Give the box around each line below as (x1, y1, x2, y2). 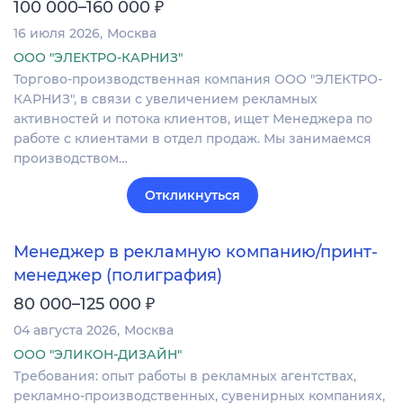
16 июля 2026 (13, 24, 100, 41)
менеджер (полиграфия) (13, 265, 222, 286)
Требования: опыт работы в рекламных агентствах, (13, 368, 356, 385)
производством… (13, 149, 128, 166)
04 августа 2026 (13, 322, 117, 339)
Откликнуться (145, 186, 240, 203)
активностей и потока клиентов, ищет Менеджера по (13, 110, 372, 127)
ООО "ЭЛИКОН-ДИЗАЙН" (13, 346, 182, 363)
